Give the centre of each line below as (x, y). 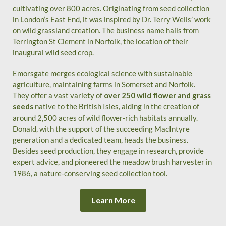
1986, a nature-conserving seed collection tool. (90, 173)
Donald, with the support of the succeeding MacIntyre (101, 129)
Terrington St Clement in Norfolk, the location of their (101, 42)
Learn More (113, 200)
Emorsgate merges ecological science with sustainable (103, 73)
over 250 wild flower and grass (158, 96)
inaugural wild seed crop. (53, 53)
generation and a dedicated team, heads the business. (101, 140)
